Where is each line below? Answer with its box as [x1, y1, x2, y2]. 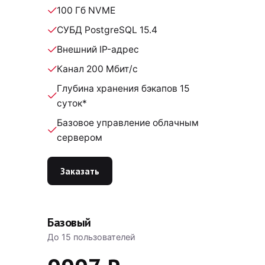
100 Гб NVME [57, 5, 115, 16]
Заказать [60, 164, 99, 177]
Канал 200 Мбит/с [57, 63, 138, 75]
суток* [57, 98, 87, 109]
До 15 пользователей [47, 232, 135, 242]
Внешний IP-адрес [57, 44, 139, 55]
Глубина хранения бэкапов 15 [57, 83, 189, 94]
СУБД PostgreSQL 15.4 [57, 24, 157, 35]
